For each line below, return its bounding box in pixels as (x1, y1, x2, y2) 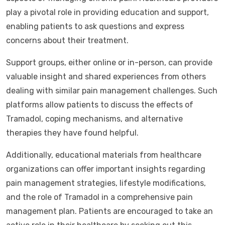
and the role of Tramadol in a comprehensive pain (6, 192, 193, 202)
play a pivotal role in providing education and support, (6, 8, 209, 17)
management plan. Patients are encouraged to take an (6, 206, 213, 216)
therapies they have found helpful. (6, 128, 139, 138)
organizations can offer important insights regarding (6, 164, 205, 174)
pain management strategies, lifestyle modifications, (6, 178, 206, 188)
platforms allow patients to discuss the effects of (6, 100, 193, 109)
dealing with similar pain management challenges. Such (6, 86, 217, 95)
